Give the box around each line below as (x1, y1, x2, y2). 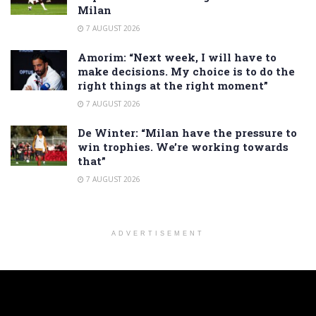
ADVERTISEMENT (111, 229, 205, 237)
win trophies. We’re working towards (78, 139, 288, 154)
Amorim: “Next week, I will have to (78, 49, 276, 64)
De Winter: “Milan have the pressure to (78, 125, 297, 140)
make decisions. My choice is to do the (78, 63, 295, 78)
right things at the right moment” (78, 78, 268, 92)
